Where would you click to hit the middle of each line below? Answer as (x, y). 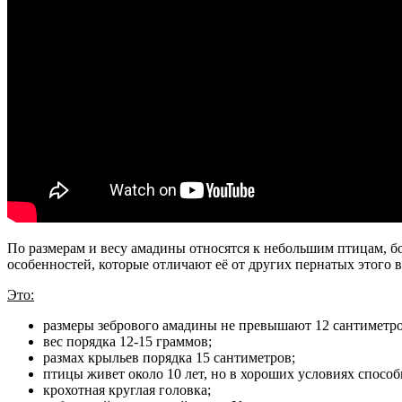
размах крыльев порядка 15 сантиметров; (169, 358)
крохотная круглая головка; (127, 390)
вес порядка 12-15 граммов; (127, 342)
